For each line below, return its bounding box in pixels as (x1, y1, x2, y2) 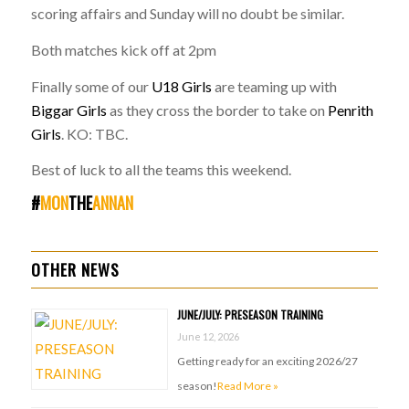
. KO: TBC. (60, 124, 128, 142)
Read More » (216, 378, 278, 393)
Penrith (327, 100, 373, 119)
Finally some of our (30, 77, 152, 95)
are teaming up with (211, 77, 337, 95)
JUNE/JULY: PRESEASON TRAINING (176, 306, 323, 322)
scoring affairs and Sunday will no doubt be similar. (30, 5, 344, 23)
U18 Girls (151, 77, 212, 95)
